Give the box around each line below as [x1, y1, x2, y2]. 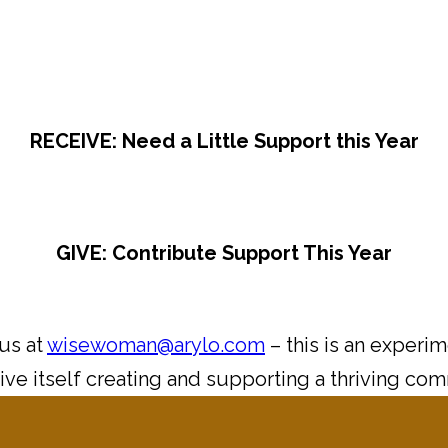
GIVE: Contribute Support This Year [56, 241, 392, 266]
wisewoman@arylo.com [47, 333, 265, 358]
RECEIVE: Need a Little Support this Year [29, 129, 419, 154]
